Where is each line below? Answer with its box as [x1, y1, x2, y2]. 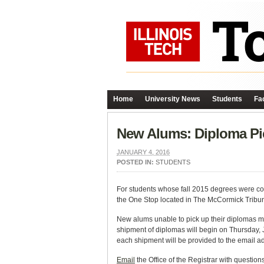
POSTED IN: [117, 159, 156, 166]
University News [145, 95, 200, 103]
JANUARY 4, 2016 [117, 148, 170, 156]
